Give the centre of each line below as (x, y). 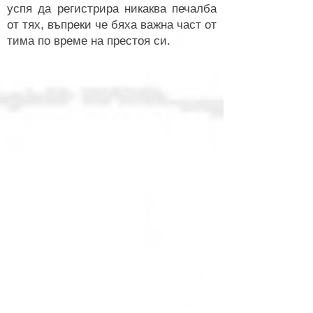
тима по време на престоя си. (89, 41)
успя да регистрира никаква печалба (112, 9)
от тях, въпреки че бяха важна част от (112, 25)
